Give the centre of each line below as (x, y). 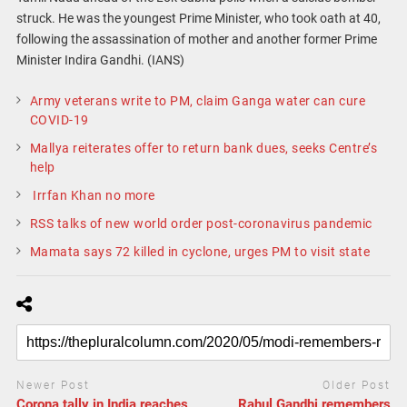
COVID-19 (59, 120)
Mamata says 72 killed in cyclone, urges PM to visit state (200, 252)
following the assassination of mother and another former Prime (196, 39)
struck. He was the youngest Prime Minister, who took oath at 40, (198, 18)
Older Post (357, 386)
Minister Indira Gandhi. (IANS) (100, 60)
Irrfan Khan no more (92, 196)
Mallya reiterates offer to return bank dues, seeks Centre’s (203, 149)
